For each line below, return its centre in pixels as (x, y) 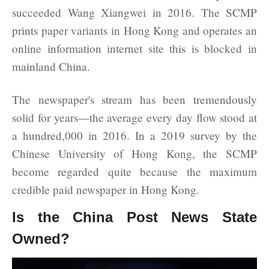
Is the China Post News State (134, 217)
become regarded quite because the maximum (134, 171)
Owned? (41, 238)
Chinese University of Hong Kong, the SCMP (134, 153)
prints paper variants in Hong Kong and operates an (134, 30)
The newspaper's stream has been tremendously (134, 99)
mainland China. (51, 66)
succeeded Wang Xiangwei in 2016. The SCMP (134, 12)
